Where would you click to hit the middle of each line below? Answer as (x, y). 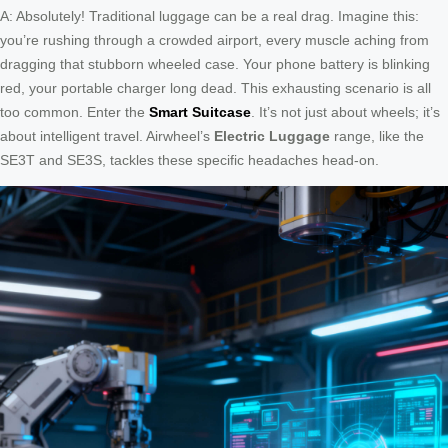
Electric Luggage (272, 136)
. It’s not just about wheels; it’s (345, 112)
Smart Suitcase (200, 112)
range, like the (377, 136)
